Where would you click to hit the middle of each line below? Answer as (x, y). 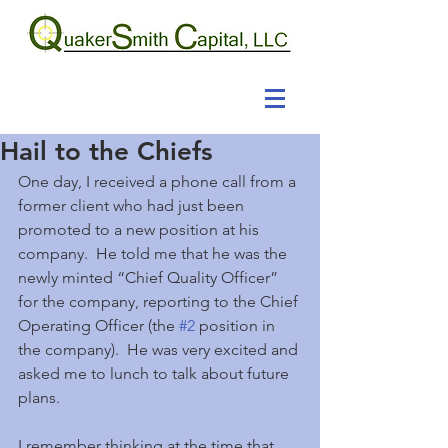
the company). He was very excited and (160, 349)
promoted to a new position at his (140, 229)
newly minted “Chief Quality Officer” (150, 277)
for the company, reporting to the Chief (160, 301)
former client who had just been (133, 205)
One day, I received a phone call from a (159, 181)
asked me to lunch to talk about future (155, 373)
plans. (39, 397)
